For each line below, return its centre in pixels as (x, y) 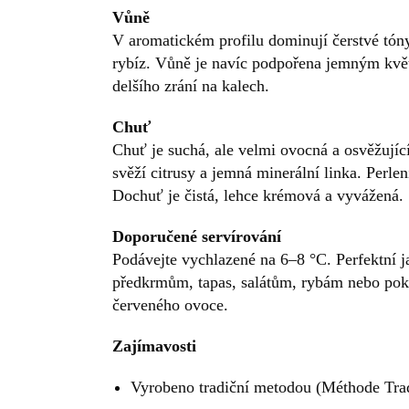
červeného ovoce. (170, 304)
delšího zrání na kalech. (191, 85)
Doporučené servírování (197, 236)
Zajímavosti (154, 346)
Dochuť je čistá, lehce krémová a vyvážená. (258, 195)
